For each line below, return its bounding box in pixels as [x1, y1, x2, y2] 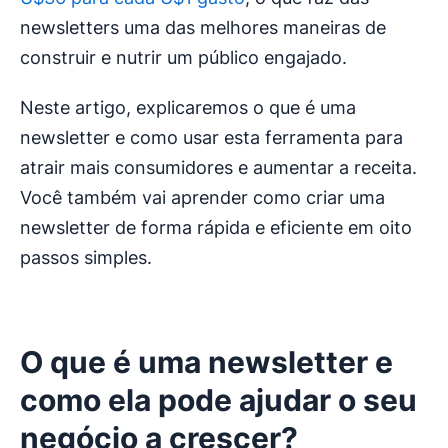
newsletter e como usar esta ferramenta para [20, 127, 403, 149]
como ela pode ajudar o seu [20, 382, 417, 419]
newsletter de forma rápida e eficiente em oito [20, 217, 412, 239]
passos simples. [20, 247, 152, 269]
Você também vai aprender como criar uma [20, 187, 385, 209]
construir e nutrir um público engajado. [20, 47, 347, 69]
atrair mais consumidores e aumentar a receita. [20, 157, 417, 179]
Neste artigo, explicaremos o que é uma [20, 97, 356, 119]
